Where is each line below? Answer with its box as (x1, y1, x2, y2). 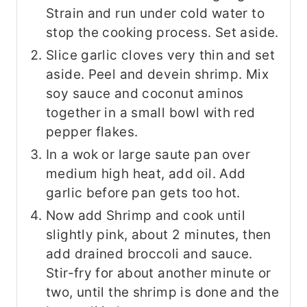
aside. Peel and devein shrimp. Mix (46, 66, 269, 82)
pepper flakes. (46, 123, 138, 140)
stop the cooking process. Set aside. (46, 24, 279, 40)
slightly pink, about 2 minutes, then (46, 226, 271, 243)
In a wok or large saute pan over (46, 146, 251, 162)
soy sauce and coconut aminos (46, 85, 244, 101)
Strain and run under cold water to (46, 5, 265, 21)
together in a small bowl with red (46, 104, 256, 121)
